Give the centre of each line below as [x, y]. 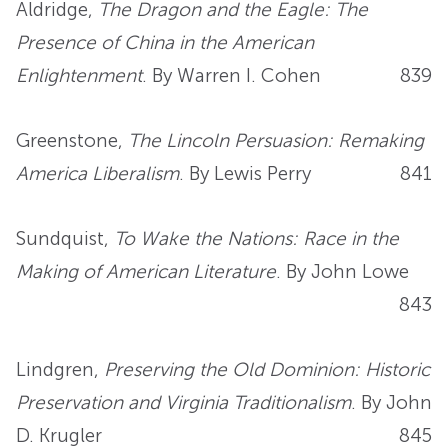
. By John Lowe [342, 271]
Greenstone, [72, 140]
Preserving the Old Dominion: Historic [267, 369]
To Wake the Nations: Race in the [256, 238]
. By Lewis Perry [245, 173]
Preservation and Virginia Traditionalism [183, 402]
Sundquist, [65, 238]
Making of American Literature [146, 271]
